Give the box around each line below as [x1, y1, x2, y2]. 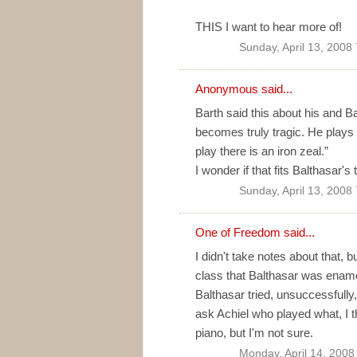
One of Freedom [195, 225, 280, 239]
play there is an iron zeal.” [195, 143, 328, 158]
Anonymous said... [195, 81, 292, 96]
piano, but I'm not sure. [195, 325, 313, 339]
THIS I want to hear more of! [195, 19, 342, 33]
